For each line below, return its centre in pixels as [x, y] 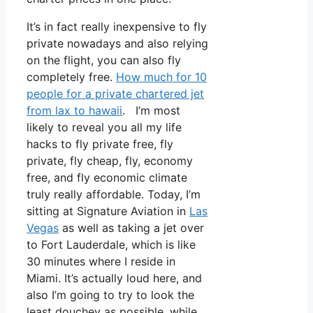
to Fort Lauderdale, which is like [111, 245]
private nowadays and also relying [117, 44]
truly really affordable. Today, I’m [114, 195]
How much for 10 [161, 77]
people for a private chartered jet [115, 94]
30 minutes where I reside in [101, 262]
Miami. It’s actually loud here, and [114, 278]
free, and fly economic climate [107, 178]
